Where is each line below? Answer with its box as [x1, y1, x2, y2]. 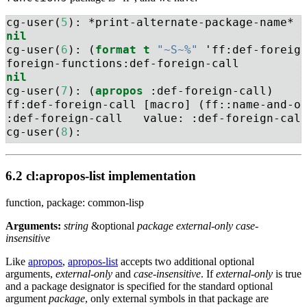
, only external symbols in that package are [85, 292, 269, 304]
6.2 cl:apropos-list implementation [5, 169, 196, 184]
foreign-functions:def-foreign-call [6, 57, 239, 71]
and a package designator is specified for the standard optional [5, 280, 273, 292]
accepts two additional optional [118, 255, 254, 267]
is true [273, 267, 302, 280]
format [95, 43, 136, 57]
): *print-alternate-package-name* [68, 16, 294, 29]
